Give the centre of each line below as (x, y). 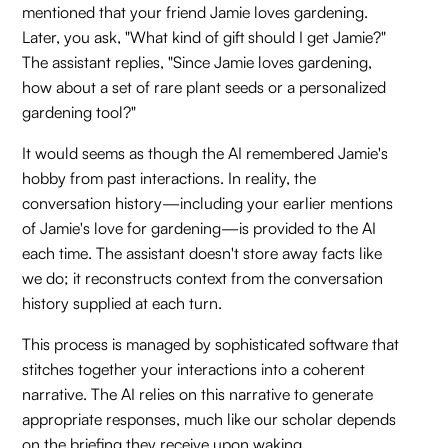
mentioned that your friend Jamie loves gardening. (195, 12)
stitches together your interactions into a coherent (194, 369)
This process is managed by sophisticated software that (211, 344)
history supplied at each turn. (122, 303)
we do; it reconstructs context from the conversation (203, 278)
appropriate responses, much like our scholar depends (209, 419)
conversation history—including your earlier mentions (208, 203)
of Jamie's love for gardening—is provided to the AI (199, 228)
